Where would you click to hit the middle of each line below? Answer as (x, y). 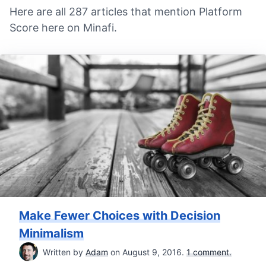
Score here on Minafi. (63, 28)
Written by (64, 252)
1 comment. (209, 252)
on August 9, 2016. (147, 252)
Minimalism (51, 234)
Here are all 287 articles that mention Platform (126, 12)
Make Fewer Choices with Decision (120, 216)
